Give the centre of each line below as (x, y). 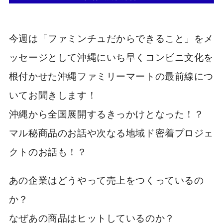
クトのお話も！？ (48, 151)
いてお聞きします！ (53, 94)
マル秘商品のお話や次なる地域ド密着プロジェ (111, 132)
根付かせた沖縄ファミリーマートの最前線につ (111, 75)
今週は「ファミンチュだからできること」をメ (111, 37)
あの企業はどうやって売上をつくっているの (106, 179)
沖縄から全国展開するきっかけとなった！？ (106, 113)
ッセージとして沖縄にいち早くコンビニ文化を (111, 56)
